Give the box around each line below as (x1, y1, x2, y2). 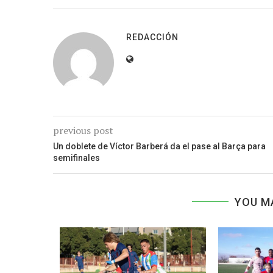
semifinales (53, 152, 100, 163)
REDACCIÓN (126, 32, 179, 42)
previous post (53, 123, 113, 137)
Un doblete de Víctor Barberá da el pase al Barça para (53, 141, 266, 151)
